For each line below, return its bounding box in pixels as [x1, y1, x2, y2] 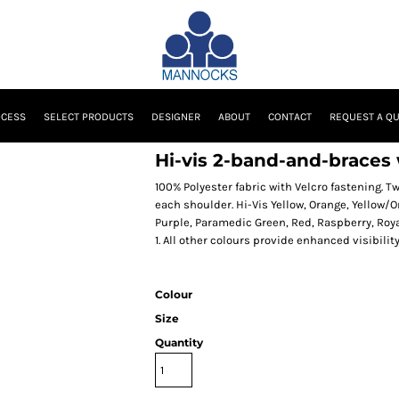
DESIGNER [151, 110, 200, 124]
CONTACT [267, 110, 312, 124]
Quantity [155, 336, 203, 349]
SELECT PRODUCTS [43, 110, 134, 124]
